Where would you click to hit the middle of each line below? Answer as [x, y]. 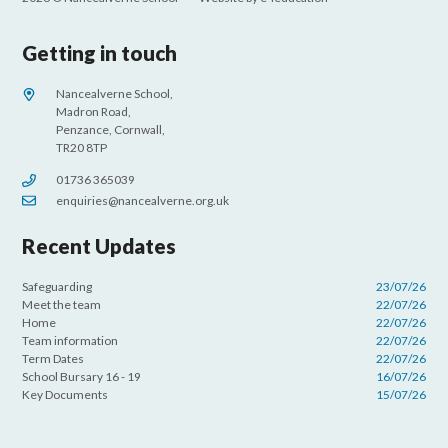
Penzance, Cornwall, [111, 130]
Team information [70, 341]
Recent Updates [99, 245]
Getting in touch [100, 53]
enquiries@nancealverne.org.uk [143, 200]
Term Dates [53, 358]
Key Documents [65, 394]
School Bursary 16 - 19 [82, 376]
